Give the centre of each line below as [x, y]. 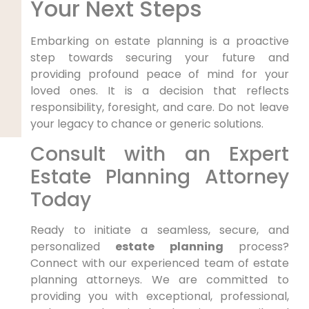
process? [256, 246]
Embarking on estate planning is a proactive [159, 41]
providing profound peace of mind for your [159, 74]
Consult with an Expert [159, 154]
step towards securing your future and [159, 58]
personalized [73, 246]
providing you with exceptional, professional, [159, 296]
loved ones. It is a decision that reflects [159, 91]
